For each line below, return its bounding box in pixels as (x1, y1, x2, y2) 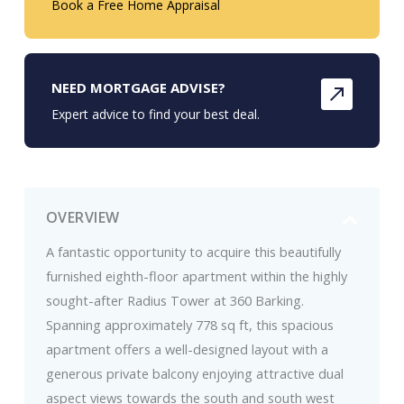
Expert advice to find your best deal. (50, 106, 260, 124)
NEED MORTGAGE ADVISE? (50, 78, 225, 97)
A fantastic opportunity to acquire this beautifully (45, 243, 341, 262)
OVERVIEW (45, 207, 120, 228)
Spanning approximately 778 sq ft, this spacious (45, 316, 334, 335)
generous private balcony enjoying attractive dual (45, 364, 344, 383)
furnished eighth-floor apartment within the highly (45, 267, 347, 286)
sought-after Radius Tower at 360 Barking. (45, 291, 304, 310)
